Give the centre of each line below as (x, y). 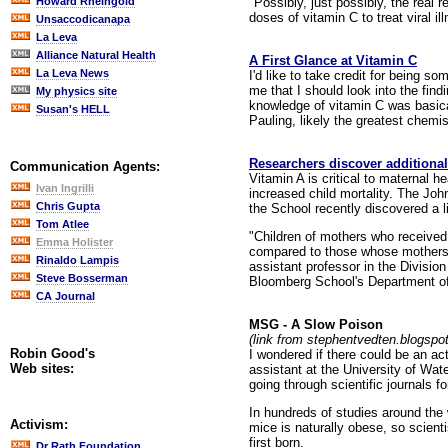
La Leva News (72, 73)
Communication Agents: (85, 166)
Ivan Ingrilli (65, 188)
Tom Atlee (62, 224)
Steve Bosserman (82, 278)
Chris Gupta (68, 206)
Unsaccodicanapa (83, 19)
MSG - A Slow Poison (316, 324)
